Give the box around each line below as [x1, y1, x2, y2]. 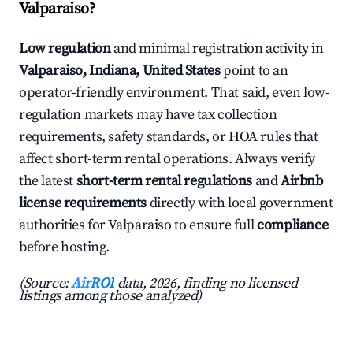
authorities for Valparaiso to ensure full [19, 216, 258, 235]
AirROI [71, 274, 115, 293]
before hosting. [19, 238, 110, 257]
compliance [257, 216, 329, 235]
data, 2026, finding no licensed [114, 274, 298, 293]
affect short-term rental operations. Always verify [19, 150, 316, 169]
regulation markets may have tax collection [19, 106, 277, 124]
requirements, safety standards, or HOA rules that [19, 128, 318, 147]
